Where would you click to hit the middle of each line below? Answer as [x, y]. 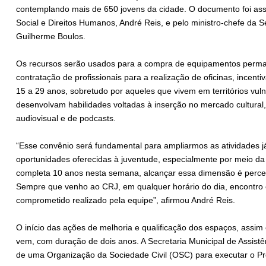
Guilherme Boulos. [52, 37]
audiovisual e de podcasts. [66, 118]
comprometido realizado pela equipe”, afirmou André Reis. [126, 200]
